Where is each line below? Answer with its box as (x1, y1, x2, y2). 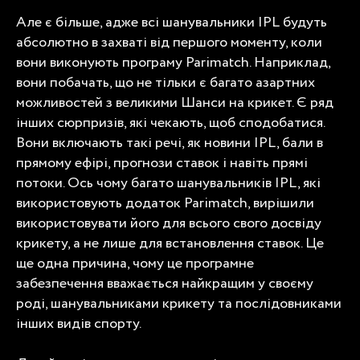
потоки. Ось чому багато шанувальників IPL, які (16, 172, 321, 194)
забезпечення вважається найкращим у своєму (16, 272, 313, 294)
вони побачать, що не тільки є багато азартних (16, 72, 315, 93)
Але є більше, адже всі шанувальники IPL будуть (16, 11, 327, 33)
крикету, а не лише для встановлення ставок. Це (16, 232, 324, 254)
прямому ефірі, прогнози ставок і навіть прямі (16, 152, 308, 174)
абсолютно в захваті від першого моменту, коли (16, 31, 322, 53)
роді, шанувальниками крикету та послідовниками (16, 292, 342, 314)
